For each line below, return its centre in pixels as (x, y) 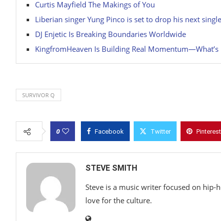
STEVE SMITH (111, 168)
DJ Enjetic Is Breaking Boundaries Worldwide (110, 34)
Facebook (109, 131)
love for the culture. (119, 200)
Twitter (161, 131)
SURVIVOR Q (38, 95)
